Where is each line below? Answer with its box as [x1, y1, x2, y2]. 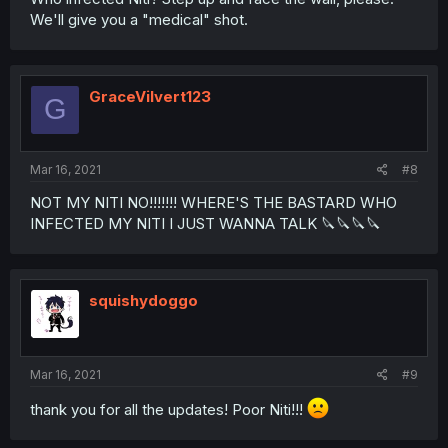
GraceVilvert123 [89, 86, 211, 106]
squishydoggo [89, 291, 198, 311]
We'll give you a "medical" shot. [30, 9, 248, 29]
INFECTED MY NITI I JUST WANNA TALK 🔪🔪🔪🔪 [30, 214, 381, 234]
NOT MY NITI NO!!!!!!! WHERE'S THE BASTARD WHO [30, 193, 397, 213]
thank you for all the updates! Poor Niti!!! [30, 399, 307, 419]
